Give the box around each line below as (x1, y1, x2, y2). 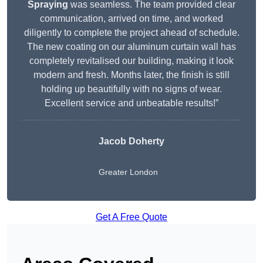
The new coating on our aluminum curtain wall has (27, 42, 236, 52)
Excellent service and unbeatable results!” (45, 98, 218, 109)
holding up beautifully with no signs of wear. (41, 84, 222, 95)
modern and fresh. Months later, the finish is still (33, 70, 230, 80)
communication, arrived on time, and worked (40, 14, 223, 24)
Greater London (99, 167, 158, 177)
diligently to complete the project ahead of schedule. (23, 28, 240, 38)
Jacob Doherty (99, 136, 164, 147)
